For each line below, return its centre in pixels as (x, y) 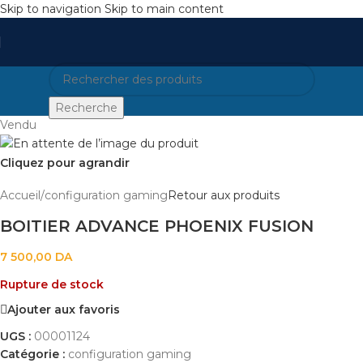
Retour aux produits (224, 196)
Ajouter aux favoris (64, 309)
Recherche (86, 108)
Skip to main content (164, 9)
